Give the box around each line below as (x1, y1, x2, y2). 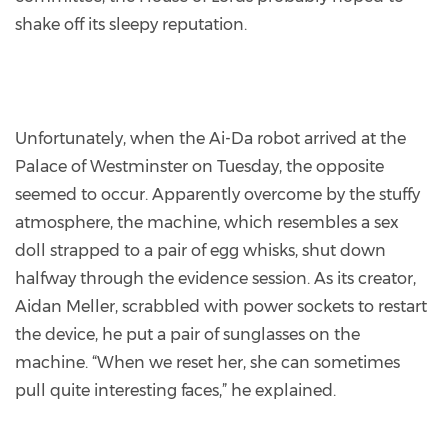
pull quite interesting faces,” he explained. (15, 380, 336, 400)
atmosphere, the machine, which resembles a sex (15, 212, 399, 232)
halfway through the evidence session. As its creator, (15, 268, 416, 288)
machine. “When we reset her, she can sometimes (15, 352, 400, 372)
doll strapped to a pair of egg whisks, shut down (15, 240, 386, 260)
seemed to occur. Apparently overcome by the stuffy (15, 184, 420, 204)
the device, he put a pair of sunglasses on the (15, 324, 360, 344)
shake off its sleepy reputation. (15, 14, 247, 34)
